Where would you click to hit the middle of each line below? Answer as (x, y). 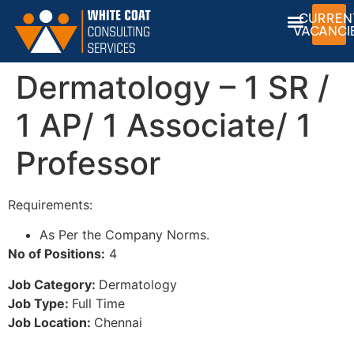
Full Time (98, 303)
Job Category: (53, 284)
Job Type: (40, 303)
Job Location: (51, 322)
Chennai (118, 322)
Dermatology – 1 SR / (173, 87)
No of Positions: (56, 254)
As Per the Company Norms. (124, 235)
